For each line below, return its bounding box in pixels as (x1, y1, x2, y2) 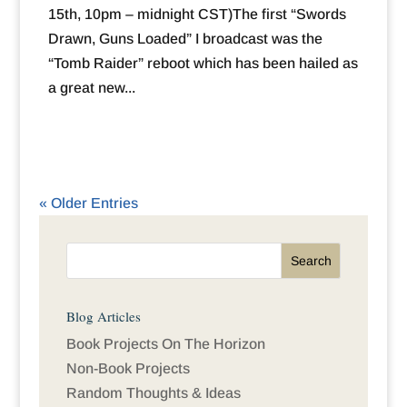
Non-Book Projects (65, 361, 190, 377)
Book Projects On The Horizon (65, 336, 265, 352)
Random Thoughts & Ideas (65, 385, 241, 402)
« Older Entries (38, 195, 138, 212)
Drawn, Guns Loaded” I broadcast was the (47, 31, 323, 47)
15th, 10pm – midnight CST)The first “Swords (47, 6, 346, 23)
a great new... (47, 80, 135, 96)
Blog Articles (65, 307, 141, 326)
